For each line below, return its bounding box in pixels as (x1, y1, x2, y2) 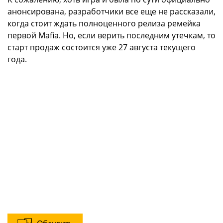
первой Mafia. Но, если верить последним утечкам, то (7, 30, 216, 41)
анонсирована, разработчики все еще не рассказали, (7, 6, 216, 17)
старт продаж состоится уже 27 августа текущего (7, 42, 196, 53)
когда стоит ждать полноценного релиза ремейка (7, 18, 201, 29)
